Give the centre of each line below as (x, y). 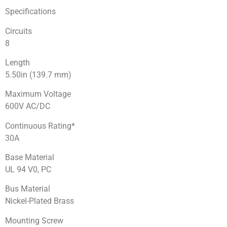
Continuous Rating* (40, 126)
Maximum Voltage (38, 94)
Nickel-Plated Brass (40, 201)
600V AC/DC (28, 106)
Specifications (30, 12)
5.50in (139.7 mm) (38, 74)
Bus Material (28, 189)
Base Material (30, 158)
